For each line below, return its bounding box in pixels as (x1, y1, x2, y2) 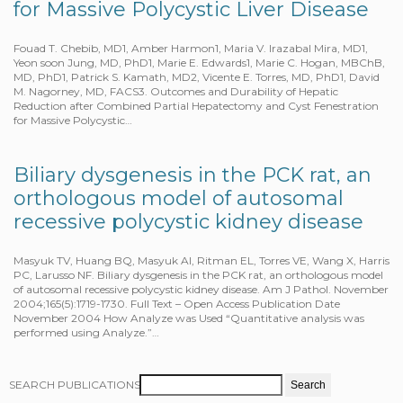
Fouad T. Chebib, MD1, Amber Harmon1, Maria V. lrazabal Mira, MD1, (13, 41, 368, 56)
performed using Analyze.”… (13, 326, 159, 340)
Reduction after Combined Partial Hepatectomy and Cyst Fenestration (13, 99, 379, 113)
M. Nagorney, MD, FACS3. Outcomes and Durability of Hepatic (13, 85, 338, 99)
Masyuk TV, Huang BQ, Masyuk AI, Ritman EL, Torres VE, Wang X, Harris (13, 254, 390, 268)
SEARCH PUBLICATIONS (9, 378, 140, 392)
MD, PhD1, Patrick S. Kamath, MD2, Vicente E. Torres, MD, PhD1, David (13, 70, 380, 85)
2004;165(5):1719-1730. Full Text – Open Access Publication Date (13, 297, 340, 311)
